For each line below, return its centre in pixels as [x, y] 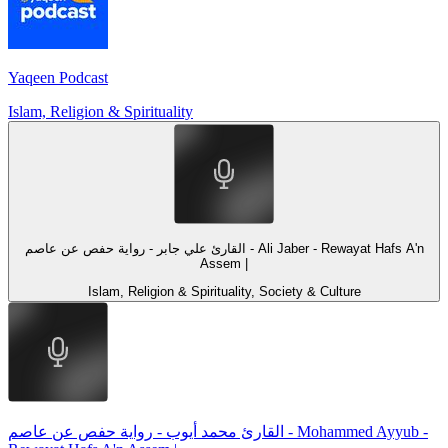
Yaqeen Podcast [58, 78]
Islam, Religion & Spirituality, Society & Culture [224, 291]
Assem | [224, 263]
